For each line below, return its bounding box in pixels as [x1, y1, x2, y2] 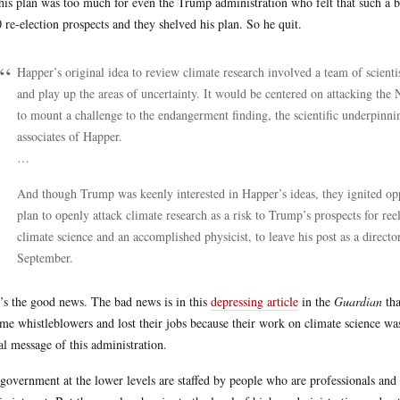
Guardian [334, 293, 382, 310]
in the [298, 293, 334, 310]
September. [17, 249, 73, 266]
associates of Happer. [17, 128, 122, 145]
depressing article [211, 293, 298, 310]
